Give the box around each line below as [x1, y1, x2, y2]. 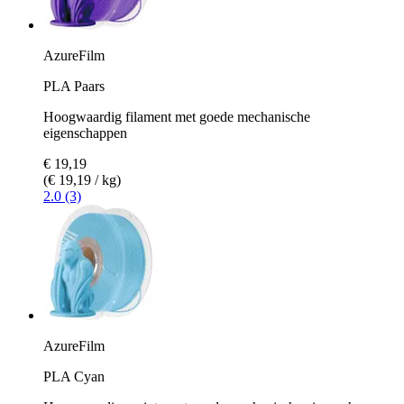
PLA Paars [43, 78, 105, 94]
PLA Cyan [43, 368, 105, 384]
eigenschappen [43, 124, 127, 141]
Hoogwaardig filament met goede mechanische [43, 108, 310, 124]
